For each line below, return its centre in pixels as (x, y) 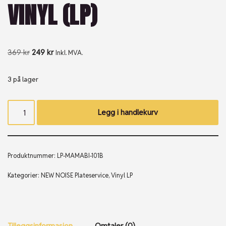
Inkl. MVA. (69, 53)
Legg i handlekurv (128, 112)
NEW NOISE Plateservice (75, 176)
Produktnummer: (32, 156)
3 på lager (23, 79)
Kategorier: (24, 176)
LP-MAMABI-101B (80, 156)
